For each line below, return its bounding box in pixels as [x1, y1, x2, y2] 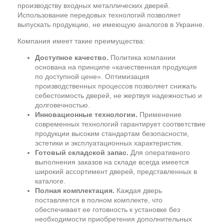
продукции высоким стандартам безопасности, [35, 129, 189, 137]
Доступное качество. [35, 53, 108, 61]
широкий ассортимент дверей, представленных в [35, 167, 197, 175]
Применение [137, 110, 181, 118]
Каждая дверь [114, 186, 162, 194]
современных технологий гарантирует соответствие [35, 120, 205, 128]
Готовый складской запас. [35, 148, 128, 156]
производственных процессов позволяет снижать [35, 82, 196, 90]
